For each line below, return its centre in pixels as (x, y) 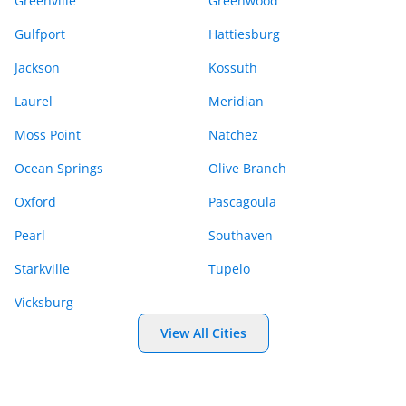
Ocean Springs (59, 168)
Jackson (37, 68)
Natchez (233, 135)
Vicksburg (44, 302)
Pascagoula (242, 202)
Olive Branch (247, 168)
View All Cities (203, 333)
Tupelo (229, 269)
